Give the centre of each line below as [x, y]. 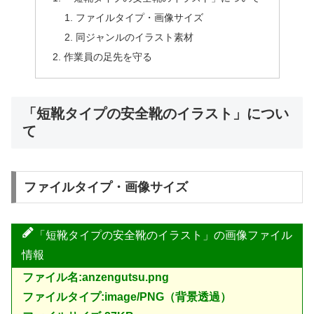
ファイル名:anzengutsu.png [96, 277]
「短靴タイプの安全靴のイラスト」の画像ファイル [163, 235]
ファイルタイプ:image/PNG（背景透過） [127, 296]
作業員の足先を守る [108, 56]
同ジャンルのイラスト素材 [135, 37]
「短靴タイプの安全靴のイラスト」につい [156, 113]
